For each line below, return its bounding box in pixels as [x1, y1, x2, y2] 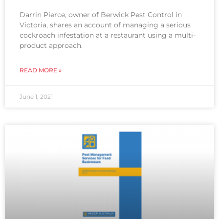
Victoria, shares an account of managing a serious [20, 21, 191, 29]
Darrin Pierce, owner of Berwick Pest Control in [20, 10, 182, 19]
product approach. [20, 41, 83, 50]
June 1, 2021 [20, 93, 53, 100]
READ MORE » [20, 66, 62, 74]
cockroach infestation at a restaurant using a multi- [20, 31, 196, 40]
